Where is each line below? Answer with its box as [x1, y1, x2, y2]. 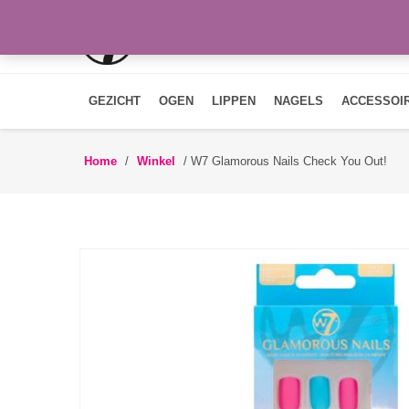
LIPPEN [212, 94, 256, 108]
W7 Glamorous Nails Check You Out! [191, 154, 387, 168]
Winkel [137, 154, 175, 168]
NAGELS [274, 94, 323, 108]
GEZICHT [89, 94, 141, 108]
